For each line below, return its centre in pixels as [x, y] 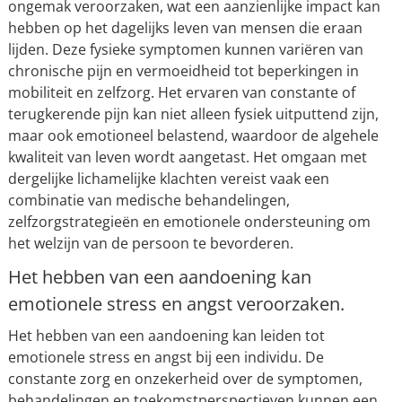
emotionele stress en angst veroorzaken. [176, 304]
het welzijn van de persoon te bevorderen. [150, 243]
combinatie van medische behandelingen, [149, 200]
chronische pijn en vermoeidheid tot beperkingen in [183, 71]
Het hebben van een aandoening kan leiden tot [166, 336]
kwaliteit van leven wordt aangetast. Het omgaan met [187, 157]
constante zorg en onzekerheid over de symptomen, [185, 379]
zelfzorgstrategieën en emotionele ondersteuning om [189, 222]
